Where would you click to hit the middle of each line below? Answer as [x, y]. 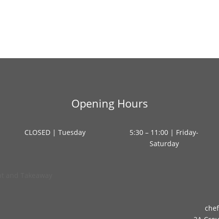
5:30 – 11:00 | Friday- [164, 132]
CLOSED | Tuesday [55, 132]
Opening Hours [109, 103]
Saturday [164, 143]
